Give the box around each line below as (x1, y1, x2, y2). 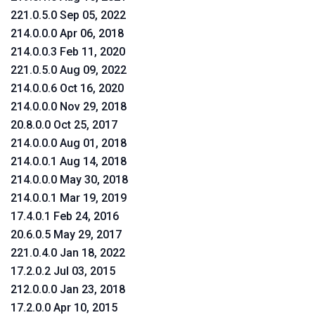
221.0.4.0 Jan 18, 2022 (11, 246, 125, 259)
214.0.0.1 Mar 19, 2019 (11, 191, 127, 205)
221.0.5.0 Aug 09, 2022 (11, 63, 127, 77)
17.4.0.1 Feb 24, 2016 (11, 210, 119, 223)
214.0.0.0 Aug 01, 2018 (11, 136, 127, 150)
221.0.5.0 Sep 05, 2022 (11, 8, 126, 22)
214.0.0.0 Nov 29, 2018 (11, 100, 127, 113)
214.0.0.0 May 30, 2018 (11, 173, 128, 186)
